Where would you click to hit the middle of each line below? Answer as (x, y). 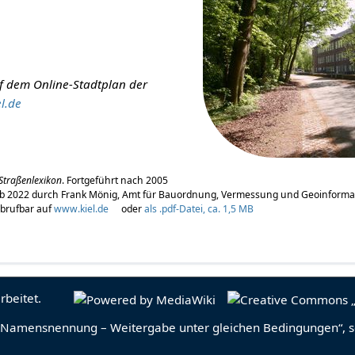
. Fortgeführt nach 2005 (115, 181)
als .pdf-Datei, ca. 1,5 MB (199, 209)
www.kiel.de (82, 209)
